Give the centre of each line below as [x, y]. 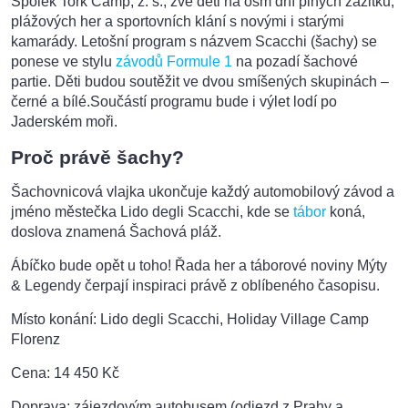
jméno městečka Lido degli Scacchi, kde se [152, 211]
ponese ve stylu [63, 62]
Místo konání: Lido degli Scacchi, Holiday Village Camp [190, 319]
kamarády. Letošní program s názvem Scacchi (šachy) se [194, 42]
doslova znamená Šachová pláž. [116, 231]
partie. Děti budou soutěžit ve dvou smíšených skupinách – [200, 82]
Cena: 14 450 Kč [65, 372]
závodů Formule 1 [174, 62]
